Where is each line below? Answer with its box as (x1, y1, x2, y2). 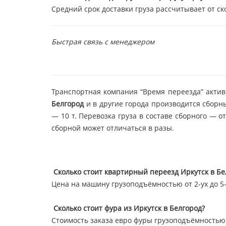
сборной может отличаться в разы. (51, 123, 174, 133)
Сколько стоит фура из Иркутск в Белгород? (53, 203, 205, 213)
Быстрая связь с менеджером (51, 37, 156, 46)
